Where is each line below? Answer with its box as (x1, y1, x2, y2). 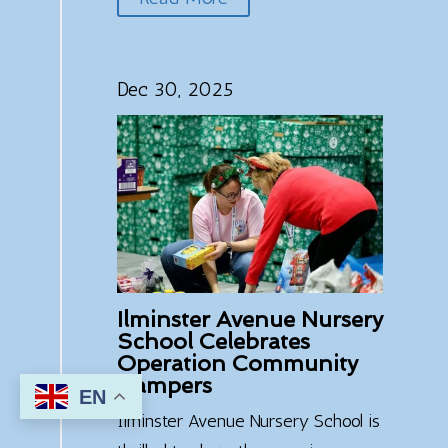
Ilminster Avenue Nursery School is (116, 409, 380, 432)
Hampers (116, 371, 212, 398)
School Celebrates (116, 327, 310, 354)
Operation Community (116, 349, 358, 376)
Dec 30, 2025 (116, 76, 233, 101)
